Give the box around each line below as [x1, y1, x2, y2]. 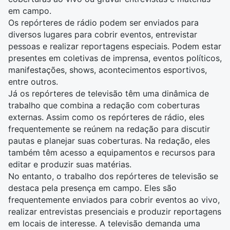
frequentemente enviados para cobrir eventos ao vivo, [8, 195, 220, 205]
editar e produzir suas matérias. [8, 159, 131, 169]
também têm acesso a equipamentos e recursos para [8, 147, 215, 158]
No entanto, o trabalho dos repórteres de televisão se [8, 171, 218, 181]
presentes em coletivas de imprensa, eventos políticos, [8, 53, 222, 63]
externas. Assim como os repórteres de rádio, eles [8, 112, 204, 122]
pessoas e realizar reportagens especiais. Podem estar [8, 41, 221, 51]
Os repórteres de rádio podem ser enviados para [8, 17, 199, 28]
